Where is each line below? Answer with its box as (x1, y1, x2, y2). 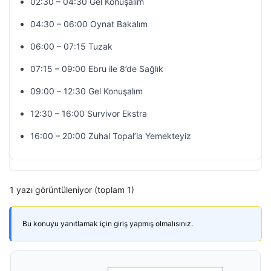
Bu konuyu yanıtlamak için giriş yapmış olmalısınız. (22, 219, 193, 228)
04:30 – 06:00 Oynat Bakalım (30, 19, 148, 29)
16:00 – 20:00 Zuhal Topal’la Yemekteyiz (30, 131, 191, 141)
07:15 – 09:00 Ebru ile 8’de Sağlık (30, 64, 163, 74)
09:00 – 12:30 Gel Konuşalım (30, 86, 143, 96)
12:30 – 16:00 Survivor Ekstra (30, 108, 147, 119)
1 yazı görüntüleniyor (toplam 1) (10, 184, 134, 195)
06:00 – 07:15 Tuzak (30, 41, 113, 51)
